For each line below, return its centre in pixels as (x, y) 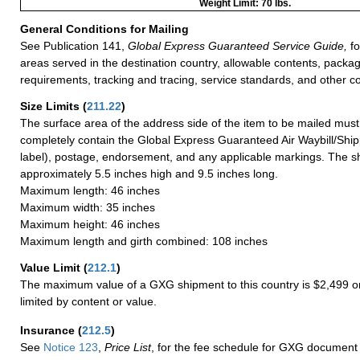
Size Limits (51, 106)
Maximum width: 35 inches (88, 207)
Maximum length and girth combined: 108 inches (144, 241)
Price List (128, 347)
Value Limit (52, 267)
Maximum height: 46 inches (90, 224)
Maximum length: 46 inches (90, 190)
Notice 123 (69, 347)
